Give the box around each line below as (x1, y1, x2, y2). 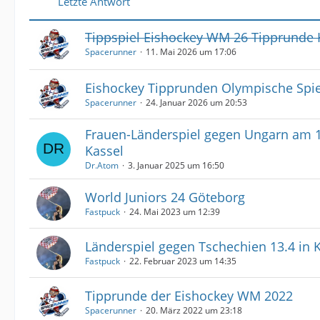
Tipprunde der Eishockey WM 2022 (85, 287, 293, 304)
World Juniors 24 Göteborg (85, 189, 245, 206)
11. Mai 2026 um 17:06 (146, 45, 236, 58)
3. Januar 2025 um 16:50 (128, 159, 224, 171)
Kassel (85, 142, 124, 159)
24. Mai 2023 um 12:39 (129, 206, 220, 218)
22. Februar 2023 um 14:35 (129, 255, 236, 267)
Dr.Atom (85, 159, 119, 171)
